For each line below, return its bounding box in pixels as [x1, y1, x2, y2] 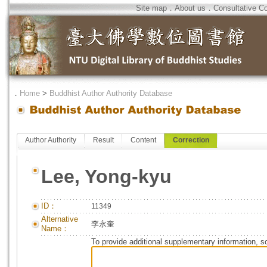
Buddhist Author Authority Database [49, 89, 172, 98]
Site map [136, 4, 167, 13]
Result [93, 136, 114, 144]
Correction [173, 136, 209, 144]
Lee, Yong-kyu [41, 166, 172, 187]
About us [175, 4, 206, 13]
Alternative [41, 215, 78, 223]
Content [131, 136, 156, 144]
